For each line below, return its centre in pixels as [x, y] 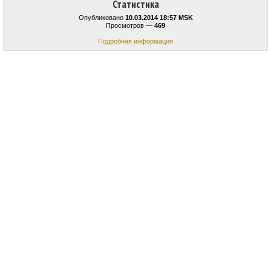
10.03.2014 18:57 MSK [159, 18]
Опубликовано [102, 18]
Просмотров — [130, 26]
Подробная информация [135, 41]
